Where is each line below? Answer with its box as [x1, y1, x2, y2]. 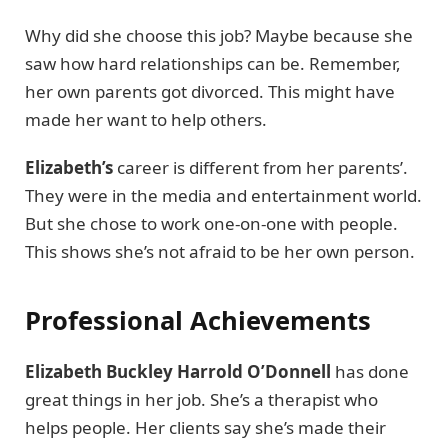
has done [331, 359, 409, 383]
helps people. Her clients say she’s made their [25, 415, 386, 439]
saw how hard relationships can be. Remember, [25, 52, 401, 76]
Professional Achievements [25, 302, 371, 337]
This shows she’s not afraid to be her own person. [25, 240, 415, 264]
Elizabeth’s [25, 156, 113, 180]
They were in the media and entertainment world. [25, 184, 422, 208]
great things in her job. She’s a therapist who [25, 387, 378, 411]
